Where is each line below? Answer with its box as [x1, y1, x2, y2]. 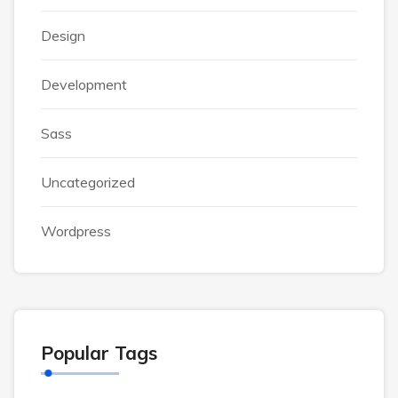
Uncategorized [41, 173, 135, 191]
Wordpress [41, 222, 111, 240]
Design [41, 27, 85, 44]
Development [41, 76, 127, 93]
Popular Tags [41, 341, 157, 364]
